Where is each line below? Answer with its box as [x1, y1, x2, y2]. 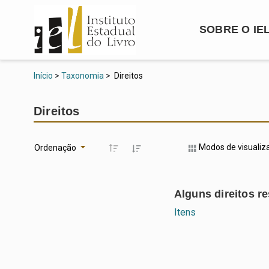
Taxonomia [61, 70, 104, 80]
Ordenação [34, 143, 78, 153]
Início [34, 70, 53, 80]
